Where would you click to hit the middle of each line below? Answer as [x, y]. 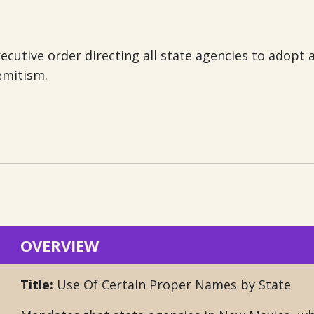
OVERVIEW [60, 245]
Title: [37, 285]
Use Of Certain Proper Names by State [172, 285]
